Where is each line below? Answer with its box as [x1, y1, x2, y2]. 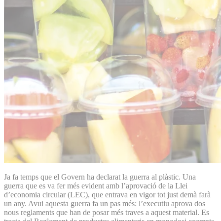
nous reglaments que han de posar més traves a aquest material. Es [4, 208, 209, 217]
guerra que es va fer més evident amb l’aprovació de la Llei [4, 181, 187, 190]
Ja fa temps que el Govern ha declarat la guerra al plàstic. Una [4, 172, 196, 181]
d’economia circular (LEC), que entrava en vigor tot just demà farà [4, 190, 211, 199]
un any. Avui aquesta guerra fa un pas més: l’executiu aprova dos [4, 199, 205, 208]
